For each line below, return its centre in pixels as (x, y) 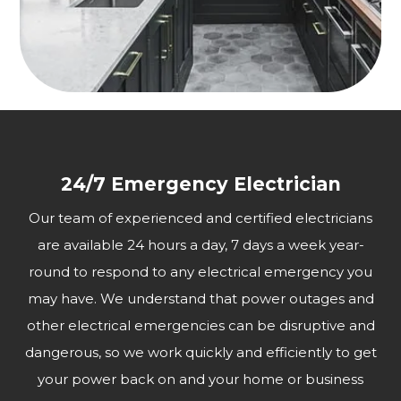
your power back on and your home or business (200, 380)
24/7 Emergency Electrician (200, 184)
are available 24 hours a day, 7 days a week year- (200, 245)
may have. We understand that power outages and (200, 299)
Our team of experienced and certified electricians (200, 218)
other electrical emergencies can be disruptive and (200, 326)
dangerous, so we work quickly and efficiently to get (200, 353)
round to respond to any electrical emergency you (200, 272)
